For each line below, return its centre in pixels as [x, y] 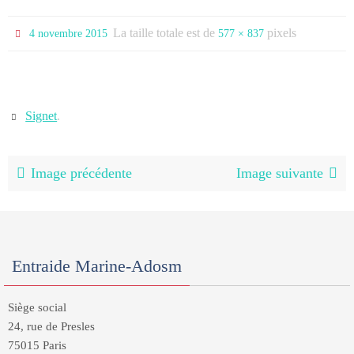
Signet [41, 116]
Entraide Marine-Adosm [97, 266]
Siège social [37, 307]
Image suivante [279, 173]
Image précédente [82, 173]
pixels [281, 33]
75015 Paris [37, 345]
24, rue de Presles [51, 326]
